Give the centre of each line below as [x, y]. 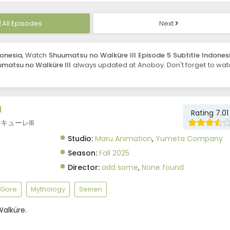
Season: [82, 153]
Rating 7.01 [210, 113]
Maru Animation [123, 139]
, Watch [35, 55]
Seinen [91, 189]
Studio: [80, 139]
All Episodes [22, 24]
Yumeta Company [189, 139]
